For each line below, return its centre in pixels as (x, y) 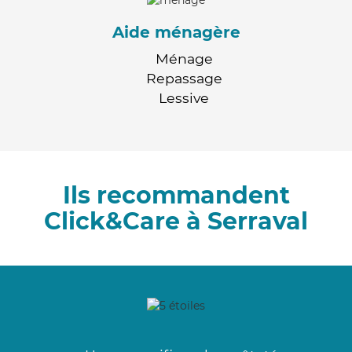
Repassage (184, 78)
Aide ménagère (176, 32)
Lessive (184, 97)
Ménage (184, 58)
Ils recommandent (176, 195)
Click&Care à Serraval (176, 221)
